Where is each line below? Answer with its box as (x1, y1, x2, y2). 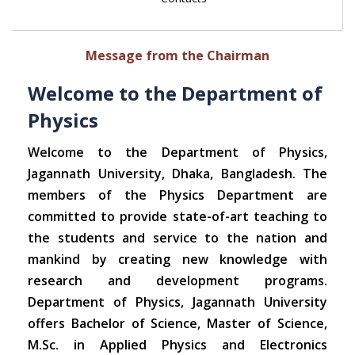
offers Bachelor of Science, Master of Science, (28, 315, 327, 332)
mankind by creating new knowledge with (28, 250, 327, 268)
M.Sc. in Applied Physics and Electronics (28, 336, 327, 353)
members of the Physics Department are (28, 186, 327, 204)
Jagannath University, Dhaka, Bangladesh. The (28, 165, 327, 182)
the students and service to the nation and (28, 229, 327, 246)
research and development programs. (28, 272, 327, 289)
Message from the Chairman (86, 47, 269, 64)
